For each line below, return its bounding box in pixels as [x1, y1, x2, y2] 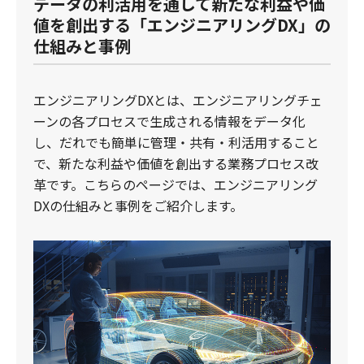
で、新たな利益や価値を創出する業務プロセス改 [33, 154, 318, 173]
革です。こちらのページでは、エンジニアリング [33, 175, 318, 194]
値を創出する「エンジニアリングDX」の [33, 13, 331, 37]
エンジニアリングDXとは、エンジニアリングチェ [33, 90, 323, 110]
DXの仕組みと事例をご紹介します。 [33, 196, 243, 215]
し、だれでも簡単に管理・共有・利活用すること [33, 132, 319, 152]
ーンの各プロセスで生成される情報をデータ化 [33, 111, 305, 131]
